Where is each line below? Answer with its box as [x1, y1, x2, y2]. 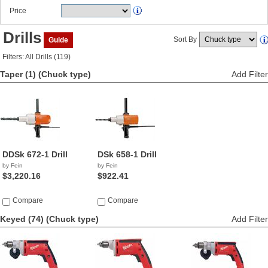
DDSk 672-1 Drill [2, 150, 68, 159]
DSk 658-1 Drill [98, 150, 157, 159]
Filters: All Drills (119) [2, 53, 71, 61]
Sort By [173, 35, 197, 44]
